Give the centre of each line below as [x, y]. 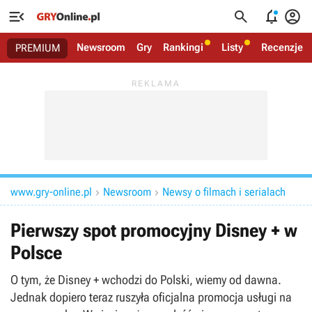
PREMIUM [38, 48]
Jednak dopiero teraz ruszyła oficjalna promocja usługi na [151, 297]
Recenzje [282, 47]
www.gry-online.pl [51, 192]
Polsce [36, 253]
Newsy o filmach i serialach [224, 192]
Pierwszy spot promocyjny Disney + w [154, 231]
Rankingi [183, 47]
